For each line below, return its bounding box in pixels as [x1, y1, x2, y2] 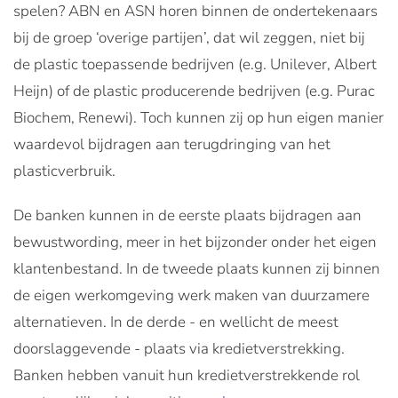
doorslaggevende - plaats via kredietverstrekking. [13, 338, 345, 359]
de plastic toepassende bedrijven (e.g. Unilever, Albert [13, 53, 377, 75]
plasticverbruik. [13, 160, 115, 181]
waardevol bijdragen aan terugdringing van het [13, 133, 330, 155]
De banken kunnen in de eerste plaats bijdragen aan [13, 204, 362, 226]
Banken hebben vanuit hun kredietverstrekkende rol [13, 364, 360, 386]
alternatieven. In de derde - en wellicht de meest [13, 311, 338, 332]
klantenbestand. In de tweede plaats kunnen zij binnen [13, 258, 380, 279]
